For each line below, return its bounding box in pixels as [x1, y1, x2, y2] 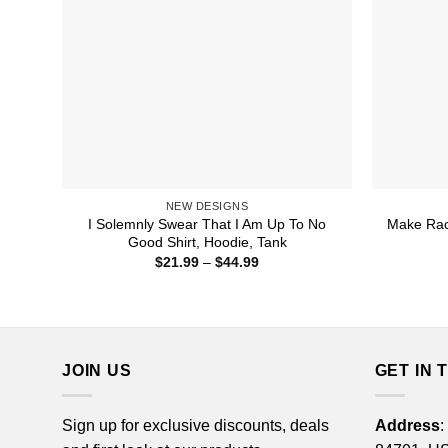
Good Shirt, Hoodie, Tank [127, 233, 287, 250]
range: [258, 267, 299, 284]
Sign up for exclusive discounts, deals [62, 416, 329, 434]
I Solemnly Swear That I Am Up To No [88, 215, 326, 232]
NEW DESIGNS [165, 199, 249, 212]
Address [374, 416, 440, 434]
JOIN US [62, 361, 132, 379]
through [258, 295, 307, 312]
